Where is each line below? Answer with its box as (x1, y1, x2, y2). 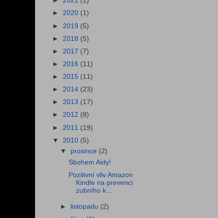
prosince (71, 147, 99, 155)
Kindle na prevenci (75, 179, 133, 187)
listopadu (71, 203, 101, 211)
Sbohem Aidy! (68, 159, 111, 166)
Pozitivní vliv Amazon (68, 171, 133, 179)
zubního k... (75, 187, 112, 195)
